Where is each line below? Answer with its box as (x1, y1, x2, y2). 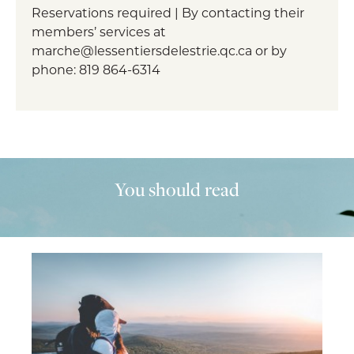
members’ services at (32, 23, 166, 40)
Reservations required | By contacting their (32, 4, 304, 21)
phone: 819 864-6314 (32, 61, 160, 78)
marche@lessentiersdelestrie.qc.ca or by (32, 42, 287, 59)
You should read (115, 177, 239, 202)
